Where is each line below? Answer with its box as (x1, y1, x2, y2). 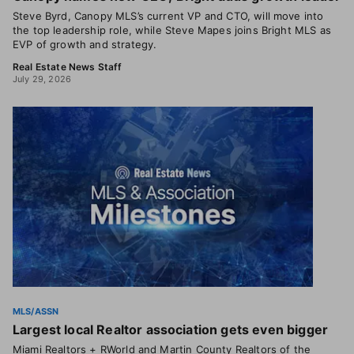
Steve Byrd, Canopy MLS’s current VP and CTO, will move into (13, 9, 324, 22)
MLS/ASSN (13, 306, 59, 317)
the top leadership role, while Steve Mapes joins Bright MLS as (13, 24, 331, 36)
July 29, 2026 (13, 73, 72, 85)
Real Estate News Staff (13, 61, 122, 73)
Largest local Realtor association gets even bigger (13, 322, 328, 337)
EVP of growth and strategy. (13, 38, 157, 51)
